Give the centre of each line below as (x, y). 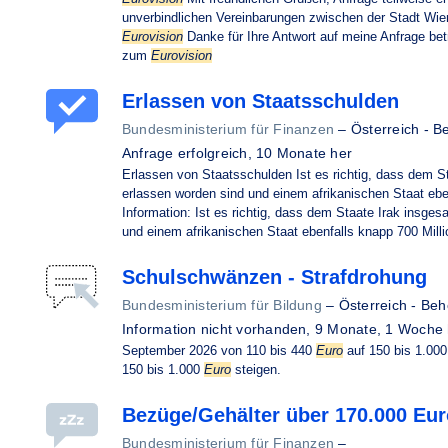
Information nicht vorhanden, (218, 329)
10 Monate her (304, 153)
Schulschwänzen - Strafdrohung (274, 277)
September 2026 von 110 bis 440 (219, 350)
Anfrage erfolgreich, (189, 153)
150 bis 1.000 (163, 369)
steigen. (256, 369)
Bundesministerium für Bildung (222, 305)
